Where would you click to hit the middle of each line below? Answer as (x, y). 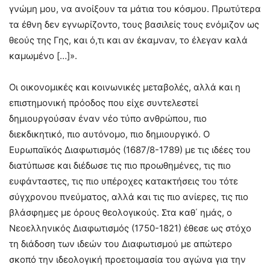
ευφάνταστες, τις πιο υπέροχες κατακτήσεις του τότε (124, 181)
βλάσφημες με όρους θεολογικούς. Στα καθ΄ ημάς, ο (121, 213)
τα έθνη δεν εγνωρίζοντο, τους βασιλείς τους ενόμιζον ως (134, 25)
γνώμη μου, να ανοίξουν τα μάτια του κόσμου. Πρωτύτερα (135, 9)
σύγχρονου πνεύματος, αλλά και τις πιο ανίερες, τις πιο (129, 197)
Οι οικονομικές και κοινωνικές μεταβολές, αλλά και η (125, 87)
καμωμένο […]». (43, 56)
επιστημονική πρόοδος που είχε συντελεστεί (104, 103)
